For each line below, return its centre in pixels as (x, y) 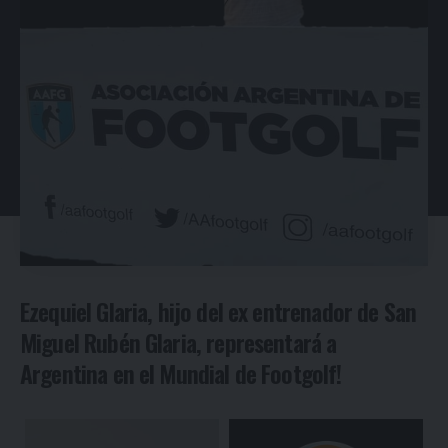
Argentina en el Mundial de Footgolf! (181, 372)
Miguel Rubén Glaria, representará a (178, 341)
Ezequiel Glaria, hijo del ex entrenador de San (218, 310)
